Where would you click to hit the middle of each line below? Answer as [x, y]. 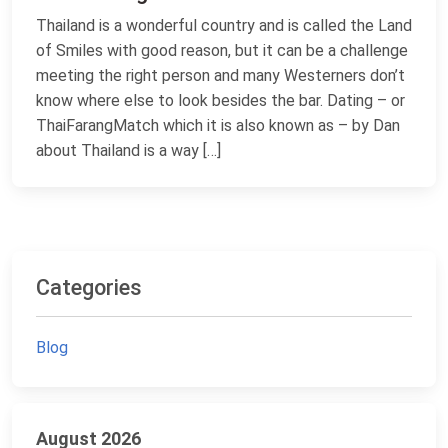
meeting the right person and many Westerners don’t [220, 75]
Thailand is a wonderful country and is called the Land [224, 25]
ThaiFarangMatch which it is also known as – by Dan [218, 125]
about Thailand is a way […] [128, 150]
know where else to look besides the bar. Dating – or [220, 100]
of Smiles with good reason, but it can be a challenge [222, 50]
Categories [89, 287]
